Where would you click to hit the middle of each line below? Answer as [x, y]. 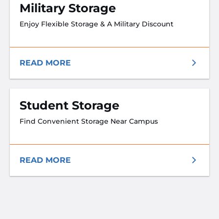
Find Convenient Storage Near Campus [89, 121]
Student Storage [69, 105]
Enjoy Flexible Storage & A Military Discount [97, 24]
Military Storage [68, 8]
